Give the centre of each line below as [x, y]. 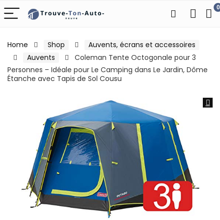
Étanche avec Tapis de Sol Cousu [65, 79]
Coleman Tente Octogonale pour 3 [135, 57]
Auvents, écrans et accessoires [142, 45]
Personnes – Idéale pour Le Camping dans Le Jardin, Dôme [108, 70]
